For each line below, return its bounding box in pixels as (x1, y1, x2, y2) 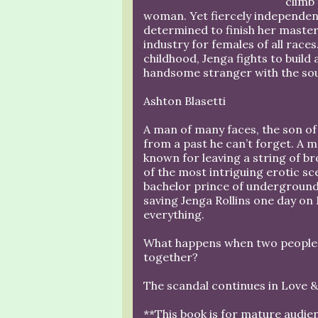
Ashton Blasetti (143, 94, 226, 108)
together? (143, 250, 198, 264)
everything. (143, 207, 204, 221)
